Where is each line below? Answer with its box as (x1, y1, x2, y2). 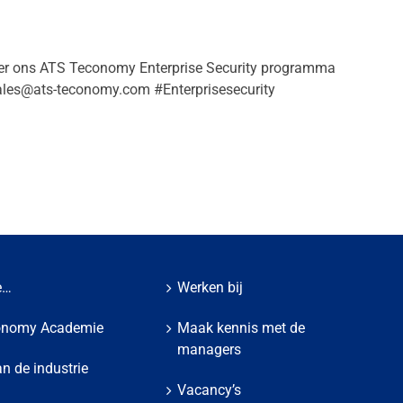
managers (177, 341, 242, 358)
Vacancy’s (177, 381, 242, 399)
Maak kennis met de (177, 319, 306, 336)
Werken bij (177, 279, 244, 296)
